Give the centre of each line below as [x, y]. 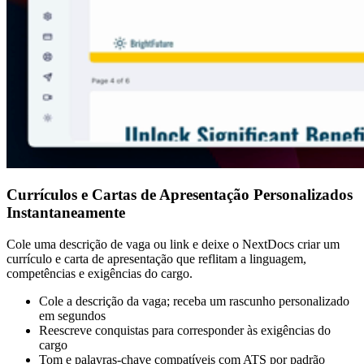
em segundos [72, 316]
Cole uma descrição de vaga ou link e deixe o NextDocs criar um [173, 245]
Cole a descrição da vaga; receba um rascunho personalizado [194, 301]
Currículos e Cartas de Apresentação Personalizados [180, 195]
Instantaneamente [66, 213]
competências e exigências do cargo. [100, 274]
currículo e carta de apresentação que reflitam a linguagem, [156, 259]
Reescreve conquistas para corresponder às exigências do [185, 331]
